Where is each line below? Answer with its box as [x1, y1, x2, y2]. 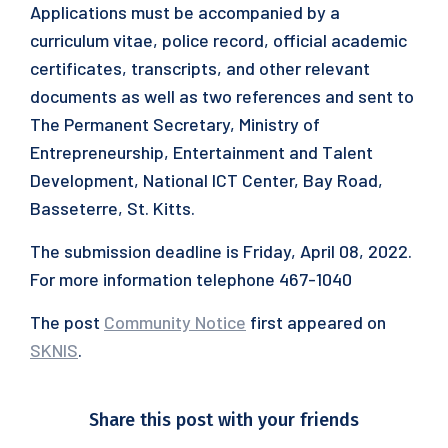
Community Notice [104, 311, 246, 333]
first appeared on [246, 311, 386, 333]
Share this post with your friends [89, 409, 359, 431]
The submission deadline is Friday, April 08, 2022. [30, 240, 412, 262]
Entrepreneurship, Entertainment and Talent [30, 141, 373, 163]
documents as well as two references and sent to [30, 85, 414, 107]
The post [30, 311, 104, 333]
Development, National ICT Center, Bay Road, [30, 169, 383, 191]
